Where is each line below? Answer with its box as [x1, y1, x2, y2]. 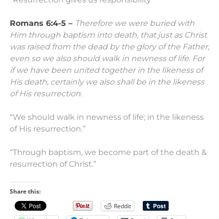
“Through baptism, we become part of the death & [10, 148, 207, 157]
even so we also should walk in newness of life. [10, 54, 190, 63]
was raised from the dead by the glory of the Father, [10, 42, 209, 51]
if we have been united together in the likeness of [10, 66, 203, 75]
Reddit [114, 201, 131, 210]
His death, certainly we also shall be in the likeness [10, 77, 204, 87]
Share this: [10, 187, 41, 196]
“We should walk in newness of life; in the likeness [10, 112, 204, 122]
